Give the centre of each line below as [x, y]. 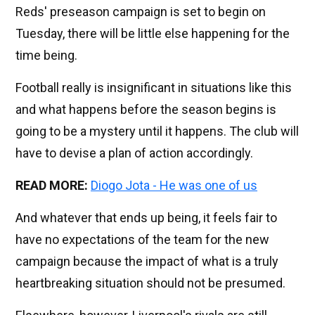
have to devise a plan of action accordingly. [134, 153]
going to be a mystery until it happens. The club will [157, 131]
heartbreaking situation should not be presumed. [150, 283]
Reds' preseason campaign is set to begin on [141, 12]
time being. [46, 56]
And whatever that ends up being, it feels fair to [146, 218]
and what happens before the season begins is [146, 110]
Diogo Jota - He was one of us [174, 186]
